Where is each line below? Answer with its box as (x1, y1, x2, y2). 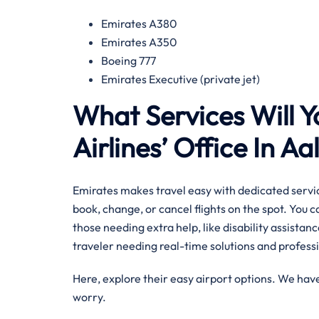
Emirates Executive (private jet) (101, 72, 262, 86)
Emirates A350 (101, 35, 179, 49)
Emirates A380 (101, 16, 179, 31)
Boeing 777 (101, 53, 156, 68)
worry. (73, 290, 106, 304)
